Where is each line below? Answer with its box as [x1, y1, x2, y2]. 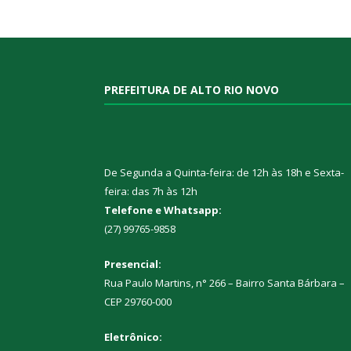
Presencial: [104, 256, 161, 271]
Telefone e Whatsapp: [104, 202, 222, 217]
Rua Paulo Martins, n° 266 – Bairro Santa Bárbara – [104, 275, 345, 290]
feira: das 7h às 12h [104, 183, 197, 198]
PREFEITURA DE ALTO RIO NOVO [104, 82, 279, 98]
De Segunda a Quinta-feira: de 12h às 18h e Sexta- [104, 165, 344, 179]
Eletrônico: [104, 329, 162, 344]
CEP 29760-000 [104, 294, 172, 309]
